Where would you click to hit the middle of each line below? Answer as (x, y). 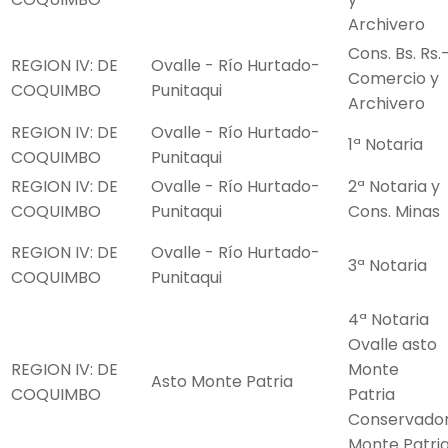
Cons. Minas (394, 212)
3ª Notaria (387, 266)
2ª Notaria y (394, 187)
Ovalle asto (392, 345)
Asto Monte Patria (222, 382)
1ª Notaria (385, 145)
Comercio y (393, 79)
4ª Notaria (388, 320)
